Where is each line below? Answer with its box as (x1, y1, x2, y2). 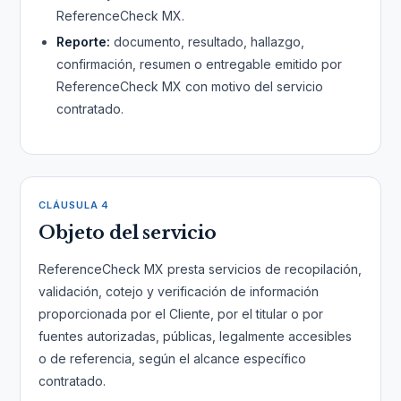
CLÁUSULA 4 (38, 199, 110, 211)
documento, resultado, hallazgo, (110, 34, 305, 49)
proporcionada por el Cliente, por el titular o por (38, 306, 324, 321)
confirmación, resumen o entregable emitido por (56, 56, 343, 72)
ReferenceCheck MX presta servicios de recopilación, (38, 261, 363, 277)
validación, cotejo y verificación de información (38, 284, 320, 299)
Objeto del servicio (38, 222, 217, 243)
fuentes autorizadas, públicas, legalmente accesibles (38, 328, 353, 344)
